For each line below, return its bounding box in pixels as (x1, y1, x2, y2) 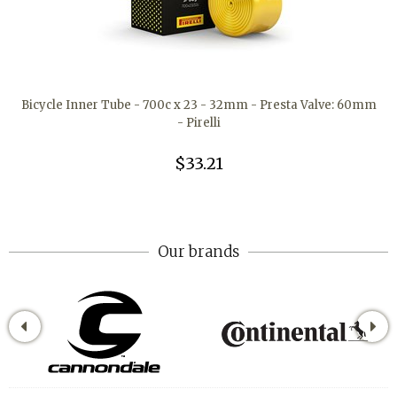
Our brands (158, 242, 239, 262)
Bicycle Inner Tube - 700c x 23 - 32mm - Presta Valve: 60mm (20, 97, 377, 113)
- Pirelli (176, 115, 221, 131)
